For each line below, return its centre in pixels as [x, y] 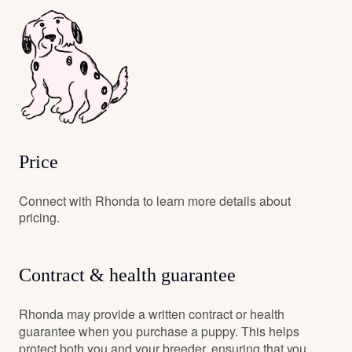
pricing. [39, 217]
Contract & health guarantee [127, 275]
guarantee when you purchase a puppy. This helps [159, 331]
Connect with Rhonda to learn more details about [155, 200]
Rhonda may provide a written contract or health [152, 313]
